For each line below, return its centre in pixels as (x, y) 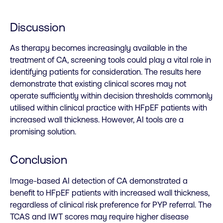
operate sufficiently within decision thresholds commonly (111, 96)
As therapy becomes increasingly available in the (99, 48)
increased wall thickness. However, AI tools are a (97, 120)
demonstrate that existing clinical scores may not (98, 84)
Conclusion (38, 160)
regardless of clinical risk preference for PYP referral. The (111, 204)
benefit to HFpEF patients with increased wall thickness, (110, 192)
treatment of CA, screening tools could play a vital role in (111, 60)
